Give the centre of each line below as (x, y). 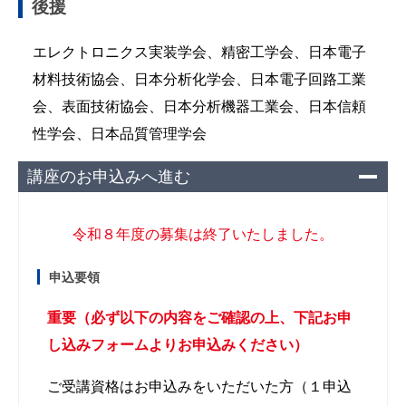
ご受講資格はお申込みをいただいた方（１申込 (199, 386)
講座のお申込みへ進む (109, 177)
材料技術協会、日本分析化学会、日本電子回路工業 (199, 79)
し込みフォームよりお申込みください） (178, 344)
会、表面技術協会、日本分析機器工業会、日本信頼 (199, 106)
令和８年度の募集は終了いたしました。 (203, 234)
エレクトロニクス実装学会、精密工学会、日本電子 (199, 52)
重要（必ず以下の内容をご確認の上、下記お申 (199, 317)
